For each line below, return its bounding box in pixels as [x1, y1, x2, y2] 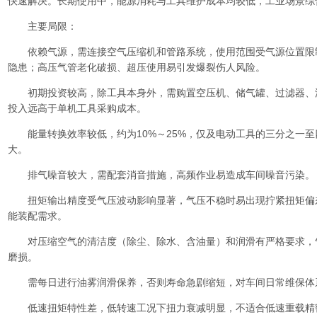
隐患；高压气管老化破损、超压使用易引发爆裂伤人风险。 [8, 62, 265, 73]
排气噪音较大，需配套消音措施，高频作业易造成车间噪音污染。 [8, 169, 315, 180]
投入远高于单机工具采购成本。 [8, 103, 146, 114]
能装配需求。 [8, 210, 67, 221]
